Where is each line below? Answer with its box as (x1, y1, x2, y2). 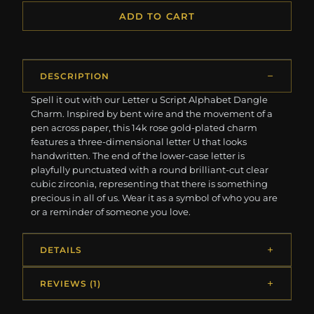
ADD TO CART (119, 10, 195, 22)
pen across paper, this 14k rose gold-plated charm (31, 121, 258, 133)
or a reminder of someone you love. (31, 205, 191, 217)
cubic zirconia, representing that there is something (31, 177, 268, 189)
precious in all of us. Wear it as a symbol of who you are (31, 191, 278, 203)
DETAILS (40, 244, 82, 255)
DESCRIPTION (40, 70, 109, 81)
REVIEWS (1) (40, 278, 101, 289)
